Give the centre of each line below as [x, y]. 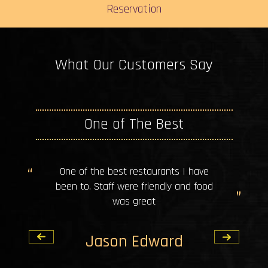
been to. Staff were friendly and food [134, 186]
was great [134, 201]
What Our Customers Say [134, 65]
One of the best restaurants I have [134, 171]
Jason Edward [134, 241]
